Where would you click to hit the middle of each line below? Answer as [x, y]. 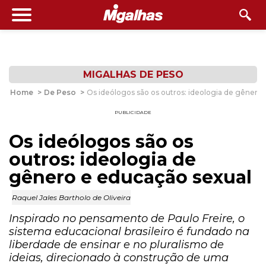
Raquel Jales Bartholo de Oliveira [71, 197]
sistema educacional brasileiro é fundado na [129, 232]
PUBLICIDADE [133, 112]
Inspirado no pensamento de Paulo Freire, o [127, 218]
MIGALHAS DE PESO [133, 75]
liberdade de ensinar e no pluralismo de [116, 245]
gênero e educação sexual [130, 177]
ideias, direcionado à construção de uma [119, 258]
